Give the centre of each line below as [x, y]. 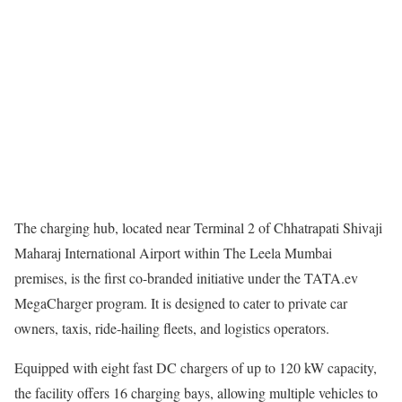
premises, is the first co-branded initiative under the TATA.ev [186, 277]
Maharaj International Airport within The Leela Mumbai [173, 252]
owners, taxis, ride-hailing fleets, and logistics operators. [172, 328]
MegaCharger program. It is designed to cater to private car [181, 302]
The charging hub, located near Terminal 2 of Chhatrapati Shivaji [198, 227]
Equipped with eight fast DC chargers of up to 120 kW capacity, [196, 367]
